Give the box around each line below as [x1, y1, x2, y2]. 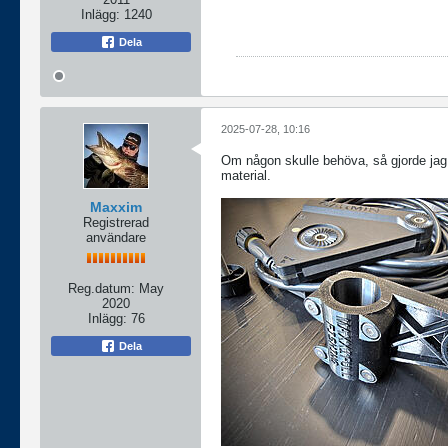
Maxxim [90, 198, 142, 215]
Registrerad [83, 214, 149, 230]
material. [221, 167, 271, 183]
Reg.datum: [68, 280, 135, 296]
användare [86, 229, 146, 245]
